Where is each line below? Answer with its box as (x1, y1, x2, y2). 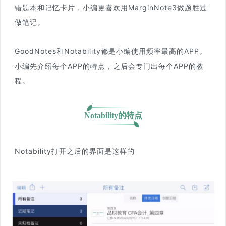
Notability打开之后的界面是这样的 (15, 147, 135, 156)
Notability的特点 (84, 111, 142, 120)
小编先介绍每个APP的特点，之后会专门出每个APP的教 (15, 62, 204, 71)
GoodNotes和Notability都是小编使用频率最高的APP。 (15, 47, 207, 56)
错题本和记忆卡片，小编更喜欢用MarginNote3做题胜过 (15, 3, 207, 12)
